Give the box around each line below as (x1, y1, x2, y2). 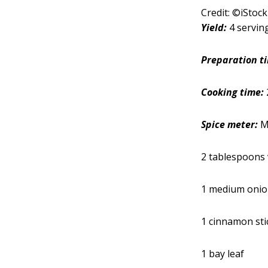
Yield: (201, 20, 227, 34)
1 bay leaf (201, 246, 245, 260)
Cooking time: (201, 85, 264, 99)
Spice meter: (201, 117, 258, 131)
